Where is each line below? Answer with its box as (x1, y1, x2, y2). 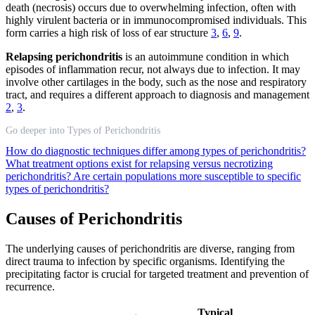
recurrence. (6, 280, 55, 292)
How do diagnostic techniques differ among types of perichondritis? (6, 144, 306, 157)
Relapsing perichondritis (6, 50, 122, 63)
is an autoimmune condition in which (122, 50, 289, 63)
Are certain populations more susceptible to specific (73, 169, 301, 182)
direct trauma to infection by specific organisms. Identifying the (6, 255, 285, 267)
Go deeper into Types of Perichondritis (6, 124, 160, 136)
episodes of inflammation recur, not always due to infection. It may (6, 63, 300, 75)
